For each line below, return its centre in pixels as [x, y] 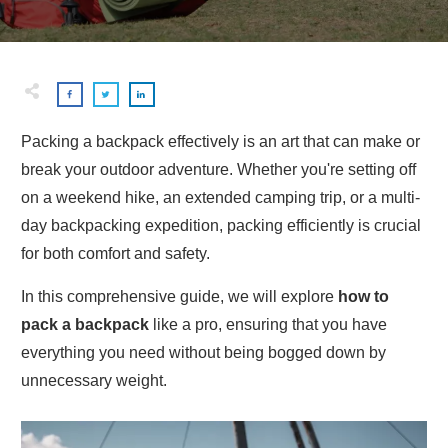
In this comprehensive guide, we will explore [179, 296]
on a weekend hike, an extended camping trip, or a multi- [220, 197]
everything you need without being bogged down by [203, 352]
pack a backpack [85, 324]
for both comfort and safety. [115, 253]
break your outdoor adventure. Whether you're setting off [218, 169]
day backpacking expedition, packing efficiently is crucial [221, 225]
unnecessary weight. [94, 380]
